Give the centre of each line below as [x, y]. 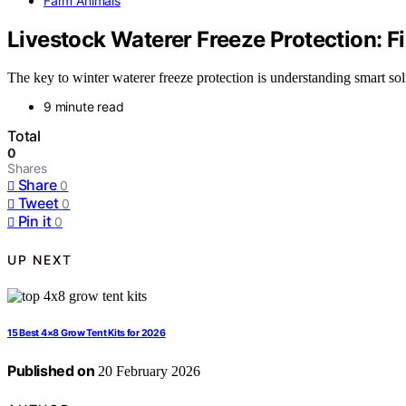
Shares [27, 169]
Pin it [34, 222]
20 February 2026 [148, 372]
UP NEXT [40, 259]
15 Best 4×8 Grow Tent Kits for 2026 [87, 333]
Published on [51, 371]
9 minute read [84, 107]
